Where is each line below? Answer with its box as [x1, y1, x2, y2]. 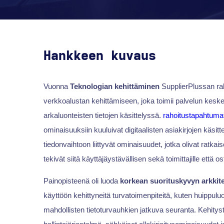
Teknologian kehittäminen [69, 82, 159, 91]
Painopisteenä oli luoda [43, 176, 120, 185]
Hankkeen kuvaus [43, 49, 156, 63]
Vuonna [43, 82, 70, 91]
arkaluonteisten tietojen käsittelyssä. [43, 111, 163, 120]
